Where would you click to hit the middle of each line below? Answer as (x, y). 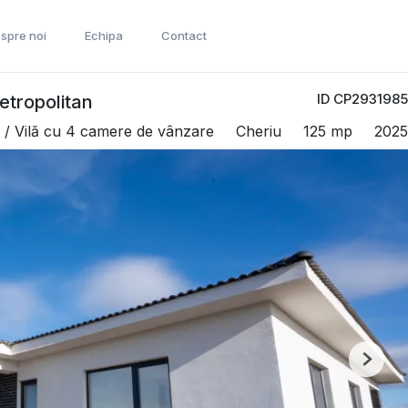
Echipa (104, 36)
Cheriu (259, 131)
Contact (184, 36)
